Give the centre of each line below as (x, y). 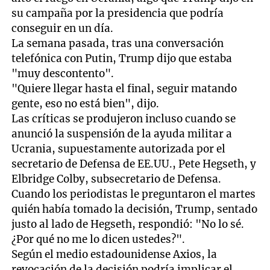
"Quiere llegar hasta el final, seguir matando (124, 88)
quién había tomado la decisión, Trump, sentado (135, 209)
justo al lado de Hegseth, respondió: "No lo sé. (128, 224)
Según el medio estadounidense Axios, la (115, 254)
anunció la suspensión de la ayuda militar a (122, 133)
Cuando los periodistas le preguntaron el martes (134, 194)
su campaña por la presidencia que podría (118, 13)
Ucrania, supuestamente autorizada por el (119, 149)
